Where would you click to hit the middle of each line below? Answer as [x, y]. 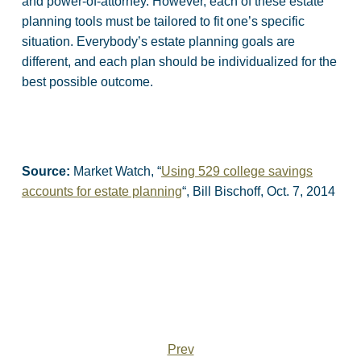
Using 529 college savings [237, 171]
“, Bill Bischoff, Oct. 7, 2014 [258, 191]
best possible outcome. [87, 81]
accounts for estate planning [102, 191]
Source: [47, 171]
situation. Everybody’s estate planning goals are [158, 41]
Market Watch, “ [117, 171]
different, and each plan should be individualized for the [179, 61]
